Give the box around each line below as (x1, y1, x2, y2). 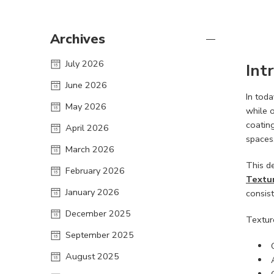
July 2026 (65, 57, 104, 70)
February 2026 (65, 164, 125, 177)
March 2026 (65, 143, 114, 155)
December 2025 (65, 207, 131, 220)
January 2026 (65, 185, 119, 198)
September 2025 (65, 228, 134, 241)
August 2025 (65, 250, 119, 262)
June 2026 (65, 78, 107, 91)
